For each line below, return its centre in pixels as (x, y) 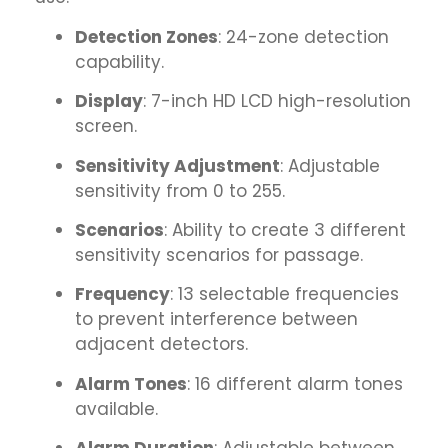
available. (116, 408)
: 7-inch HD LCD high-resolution (277, 101)
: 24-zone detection (303, 36)
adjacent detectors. (161, 344)
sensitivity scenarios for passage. (219, 254)
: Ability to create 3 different (285, 229)
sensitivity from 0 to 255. (180, 190)
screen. (106, 126)
